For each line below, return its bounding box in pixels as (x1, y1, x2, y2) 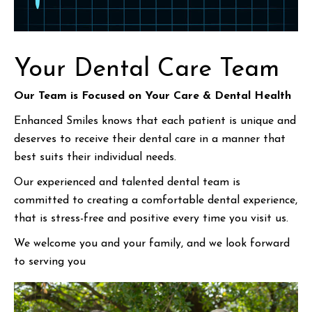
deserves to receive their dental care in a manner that (14, 134, 286, 146)
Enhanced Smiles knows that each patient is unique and (14, 116, 296, 127)
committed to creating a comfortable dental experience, (14, 195, 297, 207)
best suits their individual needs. (14, 152, 176, 164)
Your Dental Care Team (14, 57, 279, 83)
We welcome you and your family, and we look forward (14, 238, 290, 250)
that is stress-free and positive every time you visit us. (14, 213, 288, 225)
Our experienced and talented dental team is (14, 177, 240, 189)
